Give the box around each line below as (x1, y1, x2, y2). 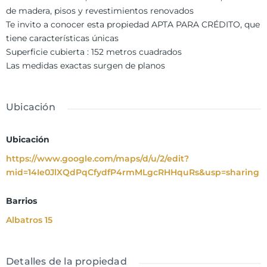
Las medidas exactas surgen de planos (6, 60, 165, 71)
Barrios (6, 195, 37, 206)
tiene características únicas (6, 32, 119, 44)
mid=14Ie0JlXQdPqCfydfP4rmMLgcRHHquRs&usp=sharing (6, 166, 259, 178)
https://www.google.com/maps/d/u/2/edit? (6, 153, 189, 164)
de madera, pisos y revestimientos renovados (6, 5, 194, 16)
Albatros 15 (6, 214, 52, 225)
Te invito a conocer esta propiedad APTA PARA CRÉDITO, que (6, 18, 260, 30)
